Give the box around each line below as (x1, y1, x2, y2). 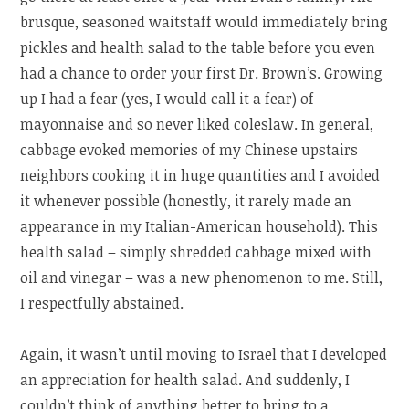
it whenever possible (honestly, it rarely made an (20, 191, 352, 212)
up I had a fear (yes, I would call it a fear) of (20, 89, 315, 110)
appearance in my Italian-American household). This (20, 216, 379, 237)
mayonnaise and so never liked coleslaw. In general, (20, 114, 374, 135)
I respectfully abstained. (20, 293, 184, 314)
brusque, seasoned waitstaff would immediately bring (20, 12, 389, 33)
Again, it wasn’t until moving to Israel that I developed (20, 344, 388, 365)
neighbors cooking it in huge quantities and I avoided (20, 165, 381, 186)
